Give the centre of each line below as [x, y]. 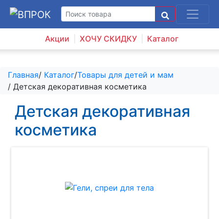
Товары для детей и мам [125, 75]
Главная [23, 75]
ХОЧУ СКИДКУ [108, 38]
